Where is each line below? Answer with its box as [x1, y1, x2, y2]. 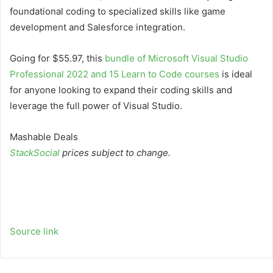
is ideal [219, 68, 252, 80]
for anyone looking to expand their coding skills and [10, 83, 232, 96]
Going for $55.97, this [10, 52, 105, 64]
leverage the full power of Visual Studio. [10, 99, 182, 112]
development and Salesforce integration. [10, 21, 185, 33]
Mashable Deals [10, 130, 78, 143]
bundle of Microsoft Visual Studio [105, 52, 248, 64]
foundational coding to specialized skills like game [10, 5, 225, 17]
